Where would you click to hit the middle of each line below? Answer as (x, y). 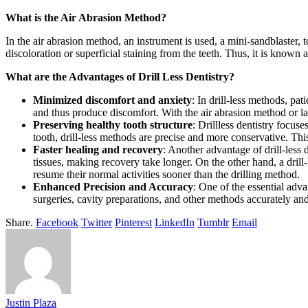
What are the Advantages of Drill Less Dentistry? (121, 76)
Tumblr (213, 222)
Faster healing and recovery (98, 149)
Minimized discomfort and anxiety (112, 100)
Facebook (57, 222)
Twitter (97, 222)
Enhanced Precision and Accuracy (113, 186)
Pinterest (133, 222)
